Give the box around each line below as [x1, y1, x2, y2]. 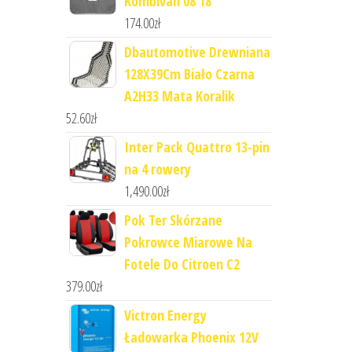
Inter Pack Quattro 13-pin [123, 137, 269, 156]
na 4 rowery [123, 159, 191, 178]
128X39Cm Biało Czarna [123, 64, 255, 83]
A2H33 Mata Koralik [123, 86, 235, 105]
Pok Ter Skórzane [123, 211, 222, 229]
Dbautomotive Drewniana [123, 42, 270, 61]
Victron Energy [123, 306, 207, 324]
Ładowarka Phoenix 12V [123, 328, 258, 346]
